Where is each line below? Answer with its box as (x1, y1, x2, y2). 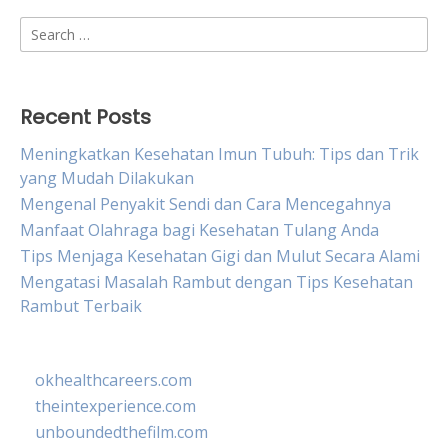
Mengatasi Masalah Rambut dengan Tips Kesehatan (20, 271, 413, 293)
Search (19, 17, 70, 39)
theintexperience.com (35, 395, 196, 417)
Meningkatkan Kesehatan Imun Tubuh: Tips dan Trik (20, 143, 419, 165)
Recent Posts (20, 103, 151, 131)
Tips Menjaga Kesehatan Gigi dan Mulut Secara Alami (20, 245, 420, 267)
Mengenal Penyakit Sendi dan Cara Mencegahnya (20, 193, 391, 215)
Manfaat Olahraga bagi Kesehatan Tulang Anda (20, 219, 379, 241)
